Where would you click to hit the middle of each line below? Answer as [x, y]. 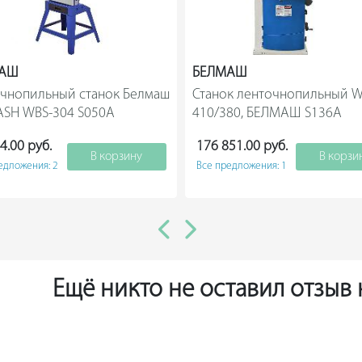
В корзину [116, 156]
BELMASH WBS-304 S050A [141, 114]
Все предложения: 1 [241, 166]
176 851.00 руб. [242, 147]
